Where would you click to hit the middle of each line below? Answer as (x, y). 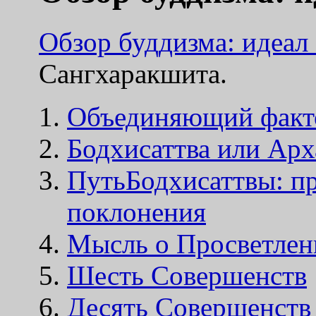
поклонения (136, 212)
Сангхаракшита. (133, 73)
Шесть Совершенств (187, 275)
